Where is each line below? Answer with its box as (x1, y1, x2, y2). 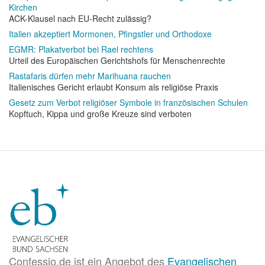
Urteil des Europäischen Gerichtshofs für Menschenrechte (9, 54, 225, 66)
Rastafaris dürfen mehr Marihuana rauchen (9, 70, 171, 82)
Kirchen (9, 1, 37, 13)
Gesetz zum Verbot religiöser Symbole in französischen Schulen (9, 96, 248, 108)
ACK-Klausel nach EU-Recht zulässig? (9, 12, 151, 24)
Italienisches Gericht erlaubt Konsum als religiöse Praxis (9, 81, 218, 93)
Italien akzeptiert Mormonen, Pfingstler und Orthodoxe (9, 28, 212, 40)
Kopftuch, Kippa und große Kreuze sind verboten (9, 108, 192, 119)
